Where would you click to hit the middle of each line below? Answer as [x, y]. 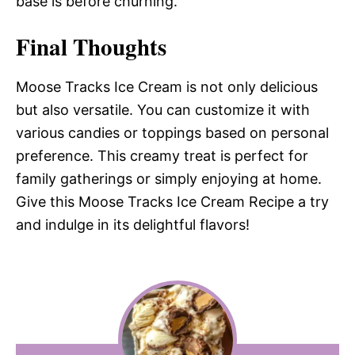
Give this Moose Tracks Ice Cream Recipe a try [172, 201]
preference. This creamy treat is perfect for [162, 155]
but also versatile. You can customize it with [163, 109]
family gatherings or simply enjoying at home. [169, 178]
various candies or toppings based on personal [172, 132]
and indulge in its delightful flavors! [133, 224]
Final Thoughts [91, 46]
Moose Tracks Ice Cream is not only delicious [167, 86]
